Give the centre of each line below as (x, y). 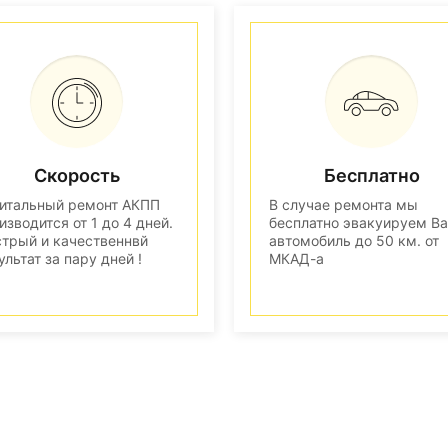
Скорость (76, 175)
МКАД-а (296, 258)
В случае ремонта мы (343, 204)
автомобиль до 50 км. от (354, 240)
